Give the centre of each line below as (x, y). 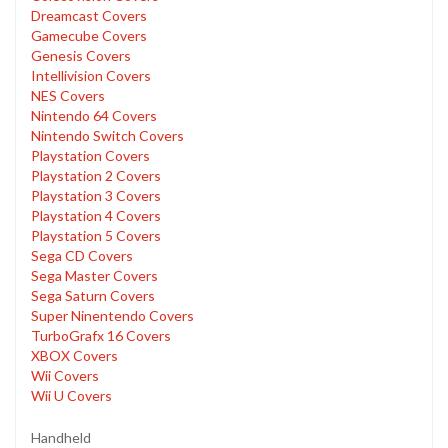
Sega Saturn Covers (93, 296)
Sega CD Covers (82, 256)
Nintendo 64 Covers (94, 116)
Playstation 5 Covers (96, 236)
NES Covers (68, 96)
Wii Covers (65, 376)
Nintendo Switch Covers (107, 136)
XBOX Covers (74, 356)
